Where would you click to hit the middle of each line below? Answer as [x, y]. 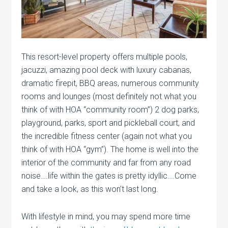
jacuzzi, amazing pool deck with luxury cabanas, [107, 70]
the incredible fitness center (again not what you [107, 136]
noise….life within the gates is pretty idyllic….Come [109, 176]
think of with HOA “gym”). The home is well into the [110, 149]
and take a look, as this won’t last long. [90, 189]
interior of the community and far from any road [106, 162]
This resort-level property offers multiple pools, [105, 56]
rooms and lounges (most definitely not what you [109, 96]
